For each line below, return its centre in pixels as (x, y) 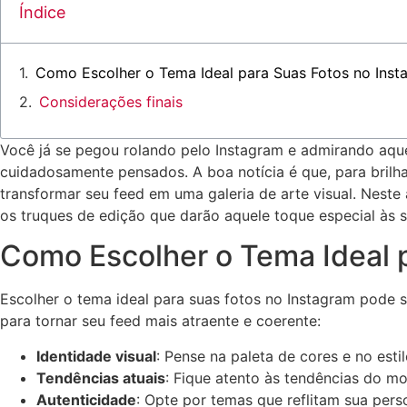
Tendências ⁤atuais (101, 377)
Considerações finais (111, 102)
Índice (42, 13)
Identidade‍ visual (96, 356)
